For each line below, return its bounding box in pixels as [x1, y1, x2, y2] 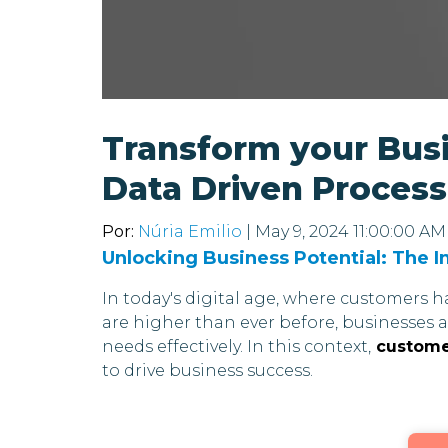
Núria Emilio [138, 222, 242, 241]
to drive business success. [102, 361, 313, 380]
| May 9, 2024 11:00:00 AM [242, 222, 446, 241]
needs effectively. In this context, [102, 337, 371, 356]
